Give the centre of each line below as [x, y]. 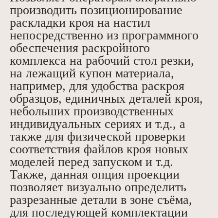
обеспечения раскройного [80, 48]
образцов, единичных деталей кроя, [106, 99]
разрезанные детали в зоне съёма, [101, 200]
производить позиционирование [96, 10]
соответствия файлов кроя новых [99, 149]
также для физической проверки [98, 137]
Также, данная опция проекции [95, 175]
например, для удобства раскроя [97, 86]
